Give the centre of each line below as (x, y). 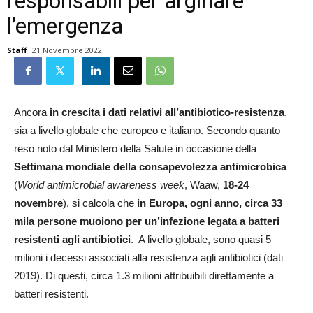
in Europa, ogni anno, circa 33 (210, 203)
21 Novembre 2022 (67, 50)
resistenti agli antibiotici (72, 239)
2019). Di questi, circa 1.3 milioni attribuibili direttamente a (144, 276)
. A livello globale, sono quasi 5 (201, 239)
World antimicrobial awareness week (101, 185)
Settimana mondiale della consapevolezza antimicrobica (150, 167)
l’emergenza (65, 26)
